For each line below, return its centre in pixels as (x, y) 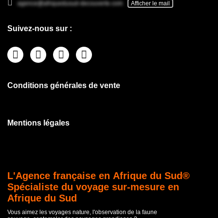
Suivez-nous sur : (40, 28)
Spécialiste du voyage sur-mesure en (93, 187)
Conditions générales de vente (64, 85)
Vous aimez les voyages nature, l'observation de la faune (82, 212)
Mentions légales (38, 123)
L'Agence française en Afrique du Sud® (99, 175)
